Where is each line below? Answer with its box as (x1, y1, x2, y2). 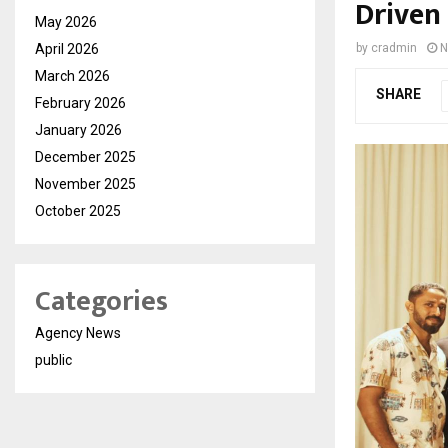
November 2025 (35, 175, 136, 192)
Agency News (35, 324, 121, 341)
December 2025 (35, 148, 136, 165)
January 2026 (35, 121, 122, 138)
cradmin (371, 40, 417, 55)
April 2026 (35, 40, 99, 57)
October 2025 (35, 202, 121, 219)
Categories (35, 277, 168, 325)
